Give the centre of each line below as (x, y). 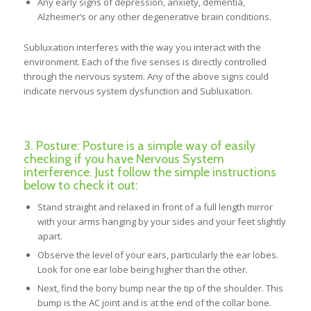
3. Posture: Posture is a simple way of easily (139, 145)
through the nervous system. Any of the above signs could (146, 76)
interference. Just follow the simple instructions (150, 172)
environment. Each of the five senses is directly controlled (145, 61)
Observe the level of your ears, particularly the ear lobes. (158, 254)
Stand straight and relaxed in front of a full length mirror (155, 207)
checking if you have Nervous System (124, 159)
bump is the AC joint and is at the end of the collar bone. (154, 302)
